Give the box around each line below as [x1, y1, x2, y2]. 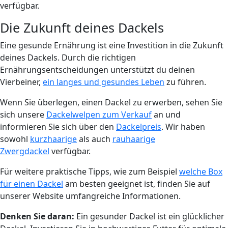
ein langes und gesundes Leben [43, 76, 164, 88]
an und [152, 108, 181, 120]
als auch [77, 133, 112, 145]
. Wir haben [161, 121, 205, 132]
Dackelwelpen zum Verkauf [46, 108, 152, 120]
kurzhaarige [30, 133, 77, 145]
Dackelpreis [116, 121, 161, 132]
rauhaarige [112, 133, 155, 145]
